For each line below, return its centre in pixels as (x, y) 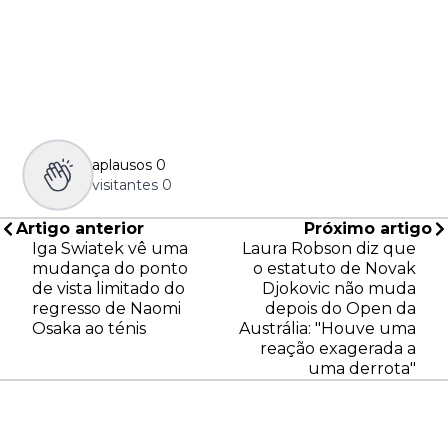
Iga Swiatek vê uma (110, 249)
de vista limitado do (108, 289)
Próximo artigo (368, 229)
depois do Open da (340, 309)
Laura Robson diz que (329, 249)
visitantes (125, 185)
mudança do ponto (110, 269)
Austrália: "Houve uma (327, 329)
